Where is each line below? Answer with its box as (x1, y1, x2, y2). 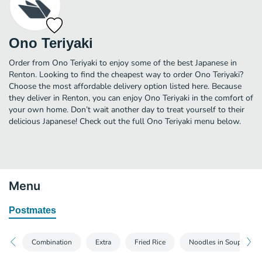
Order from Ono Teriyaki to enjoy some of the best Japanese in (9, 57, 237, 68)
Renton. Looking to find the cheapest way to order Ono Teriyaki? (9, 68, 243, 80)
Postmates (9, 205, 56, 215)
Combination (32, 237, 72, 247)
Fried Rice (135, 237, 166, 247)
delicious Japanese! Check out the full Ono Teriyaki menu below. (9, 115, 241, 127)
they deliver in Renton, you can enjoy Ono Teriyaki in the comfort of (9, 92, 253, 104)
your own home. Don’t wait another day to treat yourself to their (9, 104, 244, 115)
